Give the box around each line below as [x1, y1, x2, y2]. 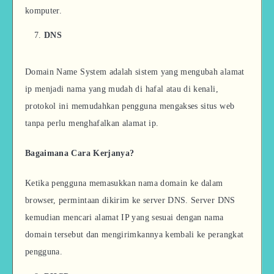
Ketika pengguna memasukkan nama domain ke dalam [25, 178, 223, 188]
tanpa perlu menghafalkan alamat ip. [25, 119, 159, 128]
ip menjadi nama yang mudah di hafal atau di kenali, [25, 84, 218, 94]
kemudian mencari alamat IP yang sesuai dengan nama [25, 212, 224, 222]
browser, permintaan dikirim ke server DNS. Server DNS [25, 195, 235, 205]
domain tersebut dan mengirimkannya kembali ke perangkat [25, 229, 244, 239]
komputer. [25, 6, 62, 15]
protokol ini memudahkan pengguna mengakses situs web [25, 102, 235, 111]
